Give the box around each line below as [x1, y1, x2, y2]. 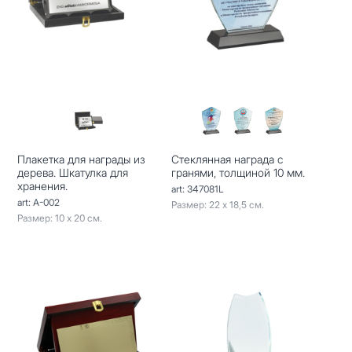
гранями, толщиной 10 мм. [170, 165, 305, 179]
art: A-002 [17, 196, 60, 208]
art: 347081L [170, 182, 224, 195]
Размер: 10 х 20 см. [17, 211, 103, 224]
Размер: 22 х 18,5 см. [170, 198, 264, 211]
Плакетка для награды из [17, 152, 146, 166]
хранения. [17, 178, 68, 192]
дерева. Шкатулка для [17, 165, 129, 179]
